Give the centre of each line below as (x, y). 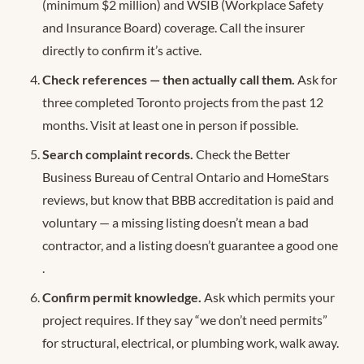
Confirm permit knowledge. (122, 297)
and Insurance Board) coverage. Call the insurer (173, 27)
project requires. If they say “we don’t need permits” (185, 319)
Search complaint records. (118, 154)
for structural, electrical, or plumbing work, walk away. (191, 342)
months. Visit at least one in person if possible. (170, 124)
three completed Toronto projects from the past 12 (183, 102)
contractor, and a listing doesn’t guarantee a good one (190, 245)
